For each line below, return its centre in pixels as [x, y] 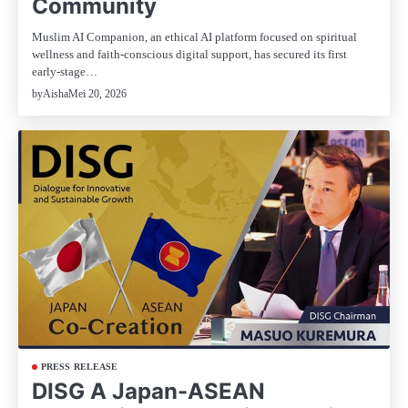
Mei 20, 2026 [97, 93]
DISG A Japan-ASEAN [148, 391]
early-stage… [65, 72]
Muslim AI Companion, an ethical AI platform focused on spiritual [194, 37]
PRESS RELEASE [80, 366]
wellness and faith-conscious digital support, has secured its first [189, 55]
